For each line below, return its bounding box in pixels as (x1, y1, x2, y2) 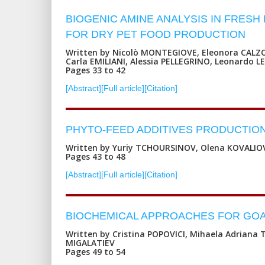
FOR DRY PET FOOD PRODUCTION (66, 28, 245, 40)
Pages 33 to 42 (66, 64, 125, 76)
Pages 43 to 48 (66, 150, 125, 162)
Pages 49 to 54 (66, 245, 125, 257)
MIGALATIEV (66, 237, 115, 248)
